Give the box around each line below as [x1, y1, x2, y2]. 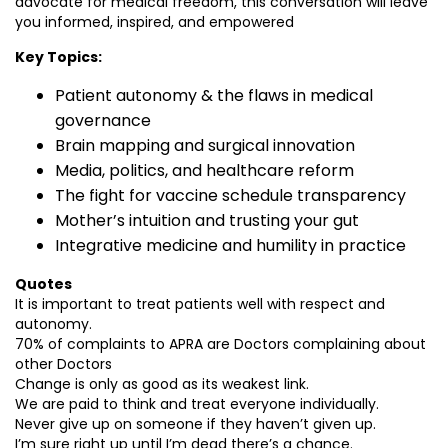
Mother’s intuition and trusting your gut [55, 209, 359, 232]
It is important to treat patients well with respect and [15, 294, 385, 314]
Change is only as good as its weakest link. [15, 374, 309, 394]
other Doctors [15, 354, 112, 374]
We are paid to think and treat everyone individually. [15, 394, 379, 414]
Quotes [15, 274, 72, 294]
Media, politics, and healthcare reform [55, 159, 354, 182]
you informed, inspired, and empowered [15, 12, 294, 32]
